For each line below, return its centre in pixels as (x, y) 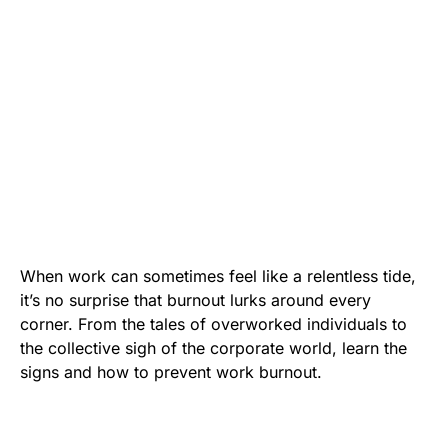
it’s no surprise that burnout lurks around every (195, 300)
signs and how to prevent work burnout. (171, 372)
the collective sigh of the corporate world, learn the (213, 348)
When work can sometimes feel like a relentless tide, (218, 276)
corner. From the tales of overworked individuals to (213, 324)
